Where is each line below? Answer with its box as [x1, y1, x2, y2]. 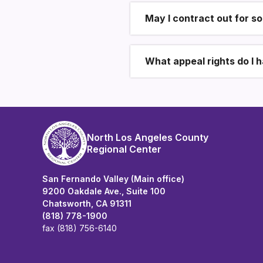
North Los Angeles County [87, 131, 208, 143]
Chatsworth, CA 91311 [42, 198, 131, 208]
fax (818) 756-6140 [42, 223, 117, 233]
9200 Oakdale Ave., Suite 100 [42, 186, 166, 196]
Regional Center [87, 143, 161, 155]
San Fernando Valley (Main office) [42, 174, 184, 184]
